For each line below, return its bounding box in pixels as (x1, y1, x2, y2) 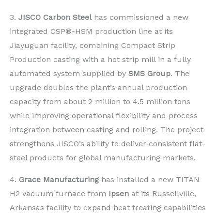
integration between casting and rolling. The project (10, 124, 203, 134)
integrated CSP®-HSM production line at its (10, 26, 173, 36)
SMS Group (128, 68, 170, 78)
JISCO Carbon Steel (18, 12, 92, 22)
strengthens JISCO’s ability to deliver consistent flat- (10, 139, 205, 148)
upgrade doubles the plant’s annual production (10, 82, 187, 92)
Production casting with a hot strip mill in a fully (10, 54, 191, 64)
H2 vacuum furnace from (10, 188, 108, 198)
